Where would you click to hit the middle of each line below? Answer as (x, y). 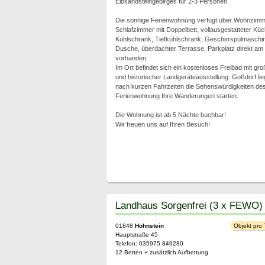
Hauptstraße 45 (136, 235)
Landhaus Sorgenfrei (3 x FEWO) (189, 205)
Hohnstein (149, 226)
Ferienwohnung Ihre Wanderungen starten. (177, 96)
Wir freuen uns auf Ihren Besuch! (162, 124)
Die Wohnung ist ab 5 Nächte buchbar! (170, 115)
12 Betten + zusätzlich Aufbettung (161, 252)
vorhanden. (131, 58)
